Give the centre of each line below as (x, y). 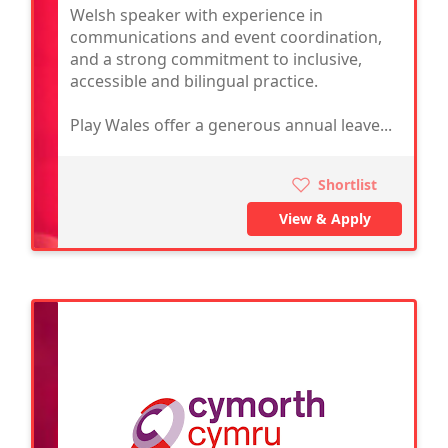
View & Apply (324, 219)
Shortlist (345, 185)
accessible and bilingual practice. (194, 81)
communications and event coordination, (226, 37)
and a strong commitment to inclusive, (216, 59)
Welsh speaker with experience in (196, 15)
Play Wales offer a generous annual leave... (231, 125)
